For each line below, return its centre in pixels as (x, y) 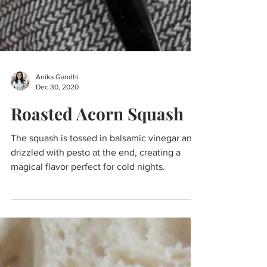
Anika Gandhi (57, 95)
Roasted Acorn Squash (97, 131)
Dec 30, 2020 (57, 105)
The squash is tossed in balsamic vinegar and (104, 156)
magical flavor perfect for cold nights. (88, 184)
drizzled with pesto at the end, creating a (96, 170)
